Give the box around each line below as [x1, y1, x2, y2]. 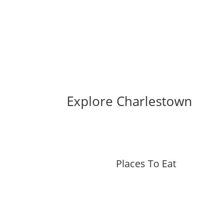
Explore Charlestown [67, 92, 193, 110]
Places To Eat [116, 156, 177, 170]
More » [130, 194, 162, 208]
